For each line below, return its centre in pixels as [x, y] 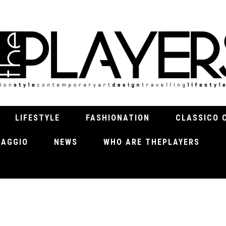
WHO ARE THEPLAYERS [152, 142]
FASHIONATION [118, 118]
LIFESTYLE [38, 118]
